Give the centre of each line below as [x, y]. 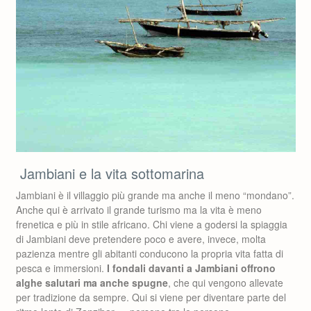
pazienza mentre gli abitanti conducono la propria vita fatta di [150, 253]
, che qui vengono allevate [226, 283]
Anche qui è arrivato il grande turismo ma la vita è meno [139, 210]
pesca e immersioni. [61, 268]
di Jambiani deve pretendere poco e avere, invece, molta [141, 239]
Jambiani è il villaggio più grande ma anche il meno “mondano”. [155, 195]
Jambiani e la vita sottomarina [110, 173]
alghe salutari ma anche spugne [92, 283]
